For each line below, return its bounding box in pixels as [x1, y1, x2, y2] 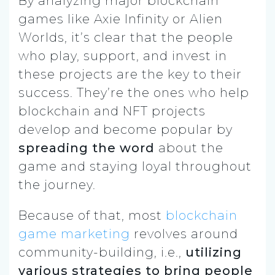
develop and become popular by [18, 122, 233, 137]
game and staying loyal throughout [18, 158, 252, 174]
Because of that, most [18, 207, 166, 223]
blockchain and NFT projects [18, 103, 206, 118]
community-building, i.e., [18, 244, 185, 260]
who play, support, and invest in [18, 48, 227, 63]
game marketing [18, 226, 130, 241]
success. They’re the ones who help [18, 85, 249, 100]
